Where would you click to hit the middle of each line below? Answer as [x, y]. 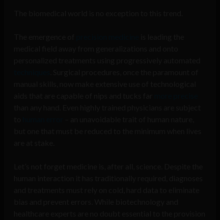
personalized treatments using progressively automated [107, 60]
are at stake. [34, 143]
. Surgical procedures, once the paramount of [124, 72]
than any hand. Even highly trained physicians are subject [107, 108]
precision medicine [108, 37]
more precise [176, 96]
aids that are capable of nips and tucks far [84, 96]
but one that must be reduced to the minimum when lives [108, 131]
